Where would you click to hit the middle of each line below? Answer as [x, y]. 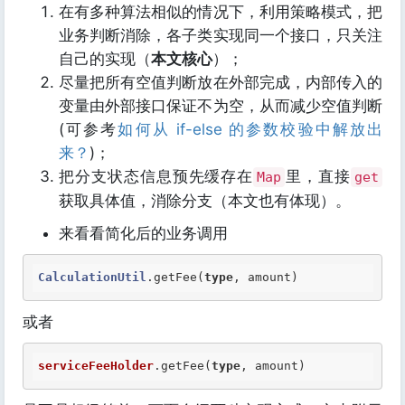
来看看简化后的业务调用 [143, 233]
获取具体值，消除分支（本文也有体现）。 [205, 201]
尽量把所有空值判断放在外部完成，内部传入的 [221, 82]
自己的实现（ [105, 59]
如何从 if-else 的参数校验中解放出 [250, 129]
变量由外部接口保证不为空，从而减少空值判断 [221, 106]
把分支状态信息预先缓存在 [156, 176]
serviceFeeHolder [96, 366]
